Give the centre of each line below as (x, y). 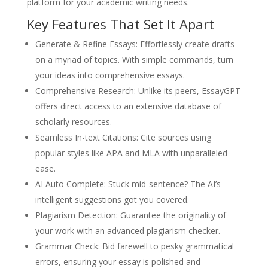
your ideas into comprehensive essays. (110, 75)
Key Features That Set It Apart (120, 24)
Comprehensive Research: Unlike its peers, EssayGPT (138, 90)
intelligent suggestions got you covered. (112, 199)
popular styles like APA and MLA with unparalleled (131, 153)
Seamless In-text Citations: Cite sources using (123, 137)
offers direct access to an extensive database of (128, 106)
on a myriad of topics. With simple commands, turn (134, 59)
